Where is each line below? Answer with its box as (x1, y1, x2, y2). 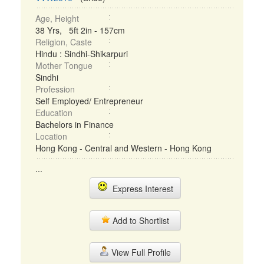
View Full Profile (108, 246, 171, 258)
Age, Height (35, 12, 79, 24)
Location (35, 130, 67, 142)
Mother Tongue (35, 60, 93, 71)
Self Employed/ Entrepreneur (35, 95, 143, 107)
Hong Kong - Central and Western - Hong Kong (35, 142, 212, 154)
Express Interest (107, 183, 173, 194)
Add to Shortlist (110, 214, 169, 226)
